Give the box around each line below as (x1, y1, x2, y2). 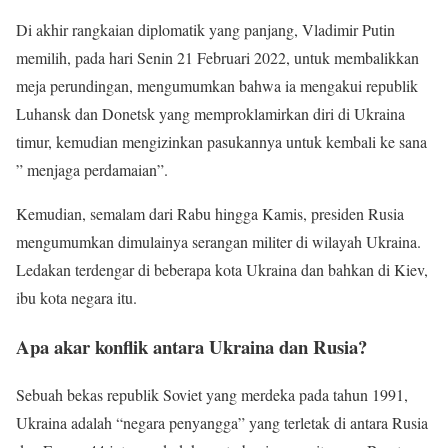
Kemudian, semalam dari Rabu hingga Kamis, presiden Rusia (16, 202, 404, 224)
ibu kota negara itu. (16, 286, 137, 308)
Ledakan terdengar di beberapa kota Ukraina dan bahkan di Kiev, (16, 258, 428, 280)
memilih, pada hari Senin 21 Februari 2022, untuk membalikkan (16, 46, 419, 68)
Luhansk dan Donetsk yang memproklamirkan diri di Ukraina (16, 102, 405, 124)
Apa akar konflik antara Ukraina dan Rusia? (16, 332, 367, 360)
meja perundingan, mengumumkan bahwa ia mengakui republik (16, 74, 418, 96)
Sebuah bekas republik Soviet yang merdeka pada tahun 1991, (16, 384, 408, 406)
